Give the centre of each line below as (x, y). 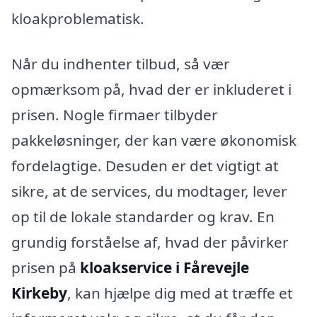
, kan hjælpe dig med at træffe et (180, 293)
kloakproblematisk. (78, 18)
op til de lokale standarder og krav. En (143, 216)
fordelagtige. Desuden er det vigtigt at (145, 165)
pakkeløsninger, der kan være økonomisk (154, 140)
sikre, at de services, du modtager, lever (149, 191)
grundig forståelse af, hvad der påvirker (150, 242)
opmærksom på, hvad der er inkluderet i (151, 89)
